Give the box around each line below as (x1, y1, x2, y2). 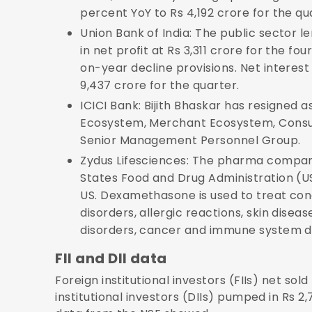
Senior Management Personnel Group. (80, 132, 301, 148)
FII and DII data (55, 248, 167, 268)
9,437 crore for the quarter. (80, 77, 240, 93)
